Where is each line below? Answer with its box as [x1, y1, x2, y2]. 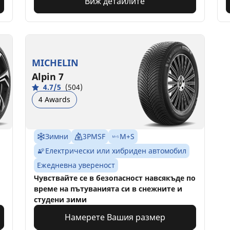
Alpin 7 [32, 70, 64, 83]
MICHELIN [32, 56, 79, 69]
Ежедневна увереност [37, 160, 116, 170]
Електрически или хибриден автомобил [45, 145, 187, 156]
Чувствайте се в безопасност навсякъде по [34, 172, 196, 183]
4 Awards [39, 94, 71, 104]
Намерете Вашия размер [64, 211, 165, 223]
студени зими [34, 194, 87, 204]
